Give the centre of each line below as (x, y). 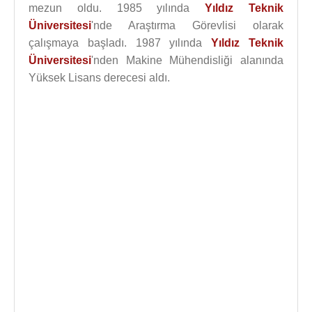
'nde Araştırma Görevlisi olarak (187, 25)
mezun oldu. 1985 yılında (117, 8)
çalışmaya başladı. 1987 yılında (120, 43)
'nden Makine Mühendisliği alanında (187, 60)
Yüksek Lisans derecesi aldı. (99, 78)
